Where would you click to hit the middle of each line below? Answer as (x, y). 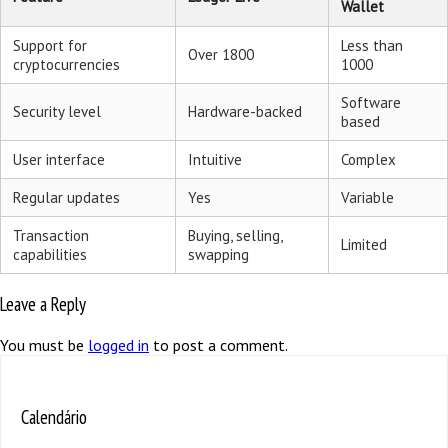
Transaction (51, 235)
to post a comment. (218, 344)
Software (371, 102)
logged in (118, 344)
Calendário (54, 416)
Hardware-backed (245, 111)
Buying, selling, (235, 235)
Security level (57, 111)
